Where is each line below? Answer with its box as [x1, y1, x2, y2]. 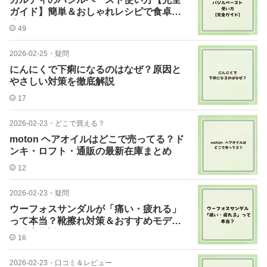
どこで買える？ [55, 119, 105, 128]
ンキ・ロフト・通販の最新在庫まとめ [10, 146, 172, 156]
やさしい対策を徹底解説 [10, 76, 114, 86]
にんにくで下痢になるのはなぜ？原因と [10, 64, 181, 74]
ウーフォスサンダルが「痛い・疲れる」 [10, 204, 181, 214]
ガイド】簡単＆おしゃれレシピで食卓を [10, 7, 181, 17]
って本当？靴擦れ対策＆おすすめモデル [10, 216, 181, 226]
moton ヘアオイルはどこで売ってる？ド [10, 134, 184, 144]
